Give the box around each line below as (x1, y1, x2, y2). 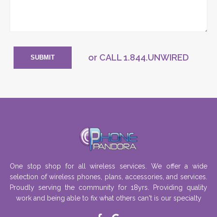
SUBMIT (31, 54, 55, 61)
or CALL (88, 52, 124, 62)
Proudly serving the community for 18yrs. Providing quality (10, 184, 207, 191)
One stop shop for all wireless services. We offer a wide (10, 162, 207, 170)
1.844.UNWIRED (124, 52, 189, 62)
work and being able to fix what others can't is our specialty (15, 194, 201, 202)
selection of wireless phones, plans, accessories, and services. (10, 173, 207, 181)
